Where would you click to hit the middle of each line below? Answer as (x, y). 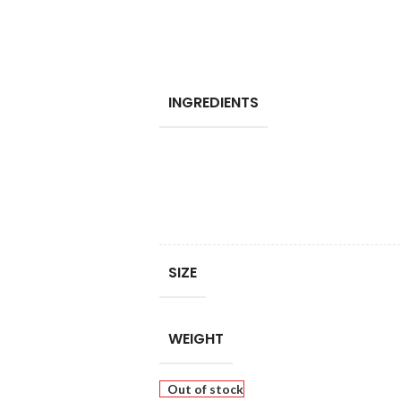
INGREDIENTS (213, 102)
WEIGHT (196, 339)
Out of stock (205, 389)
